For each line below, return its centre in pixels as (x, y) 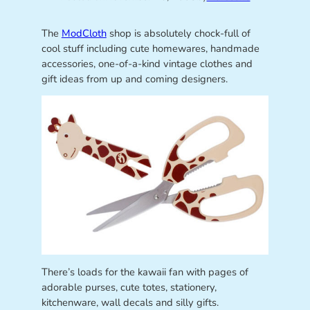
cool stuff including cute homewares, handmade (150, 48)
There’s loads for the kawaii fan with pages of (145, 272)
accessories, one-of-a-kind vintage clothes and (147, 63)
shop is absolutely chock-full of (178, 33)
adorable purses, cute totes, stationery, (129, 287)
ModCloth (84, 33)
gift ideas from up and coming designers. (134, 79)
